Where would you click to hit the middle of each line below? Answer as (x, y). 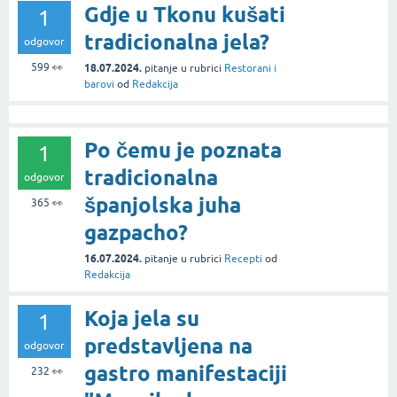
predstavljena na (168, 346)
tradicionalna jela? (177, 43)
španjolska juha (163, 206)
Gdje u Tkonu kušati (185, 15)
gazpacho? (136, 233)
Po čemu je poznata (183, 151)
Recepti (243, 259)
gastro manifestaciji (186, 374)
